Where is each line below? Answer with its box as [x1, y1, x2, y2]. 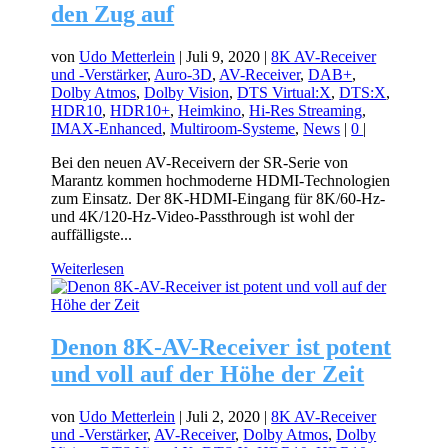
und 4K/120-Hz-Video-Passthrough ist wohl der [51, 208, 355, 226]
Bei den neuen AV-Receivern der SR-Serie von [51, 154, 349, 172]
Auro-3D [154, 66, 213, 84]
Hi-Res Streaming [249, 102, 363, 120]
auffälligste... [51, 226, 133, 244]
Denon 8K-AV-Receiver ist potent [51, 334, 392, 361]
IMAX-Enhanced [51, 120, 163, 138]
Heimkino [178, 102, 242, 120]
